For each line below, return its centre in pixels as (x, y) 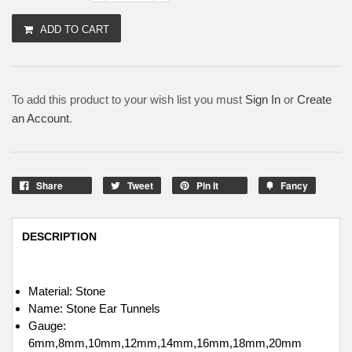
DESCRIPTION (59, 237)
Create (314, 100)
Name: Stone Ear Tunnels (94, 309)
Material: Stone (67, 291)
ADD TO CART (75, 30)
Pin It (207, 186)
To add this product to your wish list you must (128, 100)
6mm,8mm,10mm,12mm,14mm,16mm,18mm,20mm (165, 343)
